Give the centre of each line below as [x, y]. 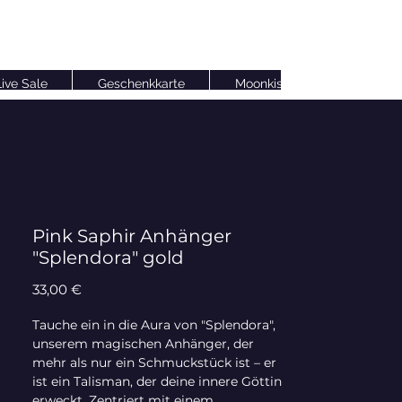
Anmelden [94, 31]
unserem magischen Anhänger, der [143, 344]
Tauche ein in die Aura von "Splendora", [154, 325]
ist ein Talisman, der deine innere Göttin [157, 382]
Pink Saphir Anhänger [132, 236]
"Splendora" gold [108, 258]
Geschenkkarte [141, 84]
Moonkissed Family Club [306, 84]
